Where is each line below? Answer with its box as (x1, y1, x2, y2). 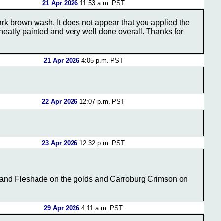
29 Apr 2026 (44, 204, 79, 212)
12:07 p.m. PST (77, 98, 125, 105)
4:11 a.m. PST (79, 204, 123, 212)
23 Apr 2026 (42, 139, 77, 147)
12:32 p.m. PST (77, 139, 125, 147)
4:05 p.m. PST (79, 57, 123, 64)
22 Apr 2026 (42, 98, 77, 105)
